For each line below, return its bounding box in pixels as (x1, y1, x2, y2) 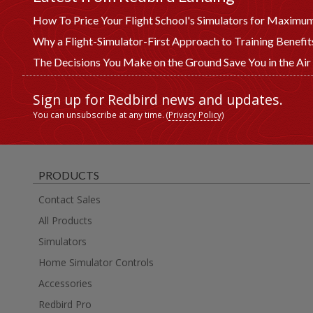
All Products (38, 214, 92, 228)
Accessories (38, 277, 92, 291)
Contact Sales (38, 193, 101, 207)
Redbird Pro (38, 298, 92, 312)
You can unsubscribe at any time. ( (33, 109, 168, 121)
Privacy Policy (168, 109, 221, 121)
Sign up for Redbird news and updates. (33, 90, 283, 110)
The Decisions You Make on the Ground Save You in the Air (33, 55, 311, 69)
